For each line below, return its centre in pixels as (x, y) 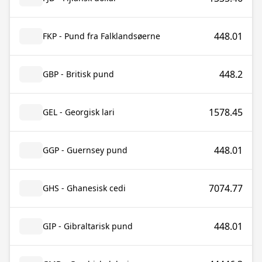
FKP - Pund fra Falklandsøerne (101, 36)
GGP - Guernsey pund (85, 150)
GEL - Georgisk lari (79, 112)
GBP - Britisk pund (78, 74)
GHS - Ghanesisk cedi (84, 188)
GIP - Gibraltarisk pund (88, 226)
